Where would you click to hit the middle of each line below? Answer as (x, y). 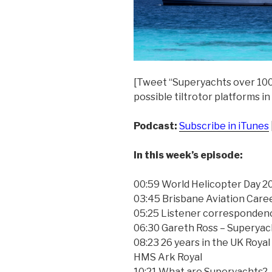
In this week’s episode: (188, 155)
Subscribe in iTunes (224, 126)
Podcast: (155, 126)
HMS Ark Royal (168, 257)
